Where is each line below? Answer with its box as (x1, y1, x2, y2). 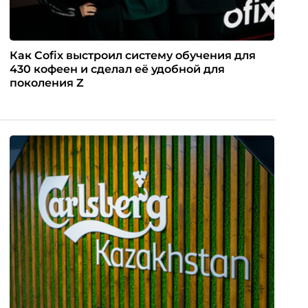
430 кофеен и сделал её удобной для (9, 62, 225, 76)
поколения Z (9, 76, 84, 89)
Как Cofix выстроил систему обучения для (9, 48, 256, 62)
